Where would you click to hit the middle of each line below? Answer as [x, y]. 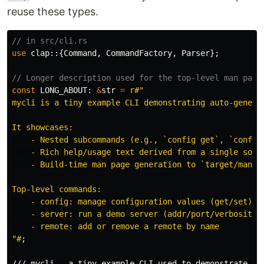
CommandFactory [139, 53]
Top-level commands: [57, 189]
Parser [196, 53]
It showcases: [42, 127]
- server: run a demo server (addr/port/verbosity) [137, 214]
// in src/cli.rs [49, 40]
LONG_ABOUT [64, 90]
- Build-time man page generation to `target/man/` [137, 164]
